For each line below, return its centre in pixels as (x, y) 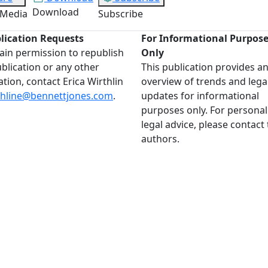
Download (56, 12)
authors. (160, 138)
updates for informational (200, 95)
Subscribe (121, 13)
